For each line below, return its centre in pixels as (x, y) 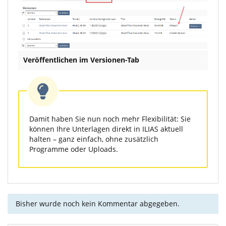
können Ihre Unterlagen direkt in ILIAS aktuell (106, 129)
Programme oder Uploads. (74, 149)
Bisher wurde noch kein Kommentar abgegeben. (98, 204)
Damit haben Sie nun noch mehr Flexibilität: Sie (110, 119)
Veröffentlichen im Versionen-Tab (81, 60)
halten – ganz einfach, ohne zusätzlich (94, 139)
